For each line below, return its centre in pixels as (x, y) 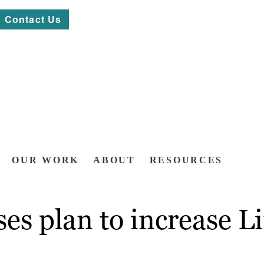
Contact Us (33, 19)
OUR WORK (46, 160)
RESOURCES (186, 160)
